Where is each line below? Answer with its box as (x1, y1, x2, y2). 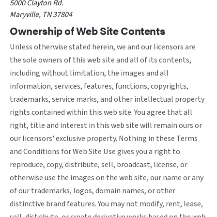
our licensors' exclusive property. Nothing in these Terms (10, 133, 198, 144)
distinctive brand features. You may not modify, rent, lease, (10, 199, 203, 209)
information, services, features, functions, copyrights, (10, 81, 188, 92)
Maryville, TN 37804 (10, 9, 72, 20)
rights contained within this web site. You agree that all (10, 107, 192, 118)
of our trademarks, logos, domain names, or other (10, 186, 175, 196)
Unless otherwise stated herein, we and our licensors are (10, 42, 196, 52)
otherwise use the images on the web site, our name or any (10, 172, 203, 183)
